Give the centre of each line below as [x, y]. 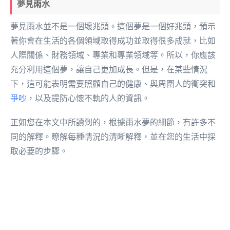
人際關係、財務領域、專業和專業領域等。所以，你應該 [113, 55]
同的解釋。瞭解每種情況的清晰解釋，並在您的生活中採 [113, 137]
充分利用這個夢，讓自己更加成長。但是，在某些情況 [109, 70]
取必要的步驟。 [39, 151]
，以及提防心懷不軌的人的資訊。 [88, 99]
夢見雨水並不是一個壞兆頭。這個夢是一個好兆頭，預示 [113, 27]
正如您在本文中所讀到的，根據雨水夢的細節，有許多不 [113, 123]
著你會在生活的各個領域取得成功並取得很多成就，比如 [113, 41]
